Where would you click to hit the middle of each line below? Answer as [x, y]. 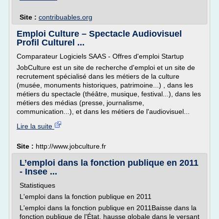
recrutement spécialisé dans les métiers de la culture [98, 76]
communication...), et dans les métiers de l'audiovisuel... [103, 111]
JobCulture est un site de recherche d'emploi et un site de [106, 67]
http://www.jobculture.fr [71, 146]
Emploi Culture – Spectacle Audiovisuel [99, 34]
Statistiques [37, 185]
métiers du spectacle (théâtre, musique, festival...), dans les [109, 94]
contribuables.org [66, 17]
